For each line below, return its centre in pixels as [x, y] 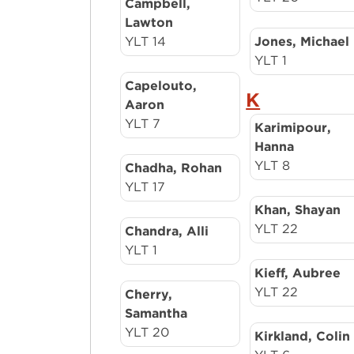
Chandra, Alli [167, 231]
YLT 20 [147, 332]
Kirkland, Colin [303, 336]
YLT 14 [146, 41]
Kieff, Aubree [298, 273]
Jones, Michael [302, 41]
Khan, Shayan [298, 210]
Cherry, [149, 294]
